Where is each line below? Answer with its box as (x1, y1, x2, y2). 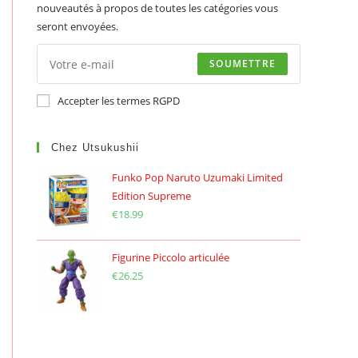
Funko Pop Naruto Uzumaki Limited (112, 170, 283, 185)
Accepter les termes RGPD (58, 93, 180, 108)
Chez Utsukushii (51, 141, 139, 153)
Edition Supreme (112, 189, 191, 203)
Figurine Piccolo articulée (112, 250, 229, 265)
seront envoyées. (37, 19, 118, 34)
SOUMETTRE (209, 57, 276, 70)
